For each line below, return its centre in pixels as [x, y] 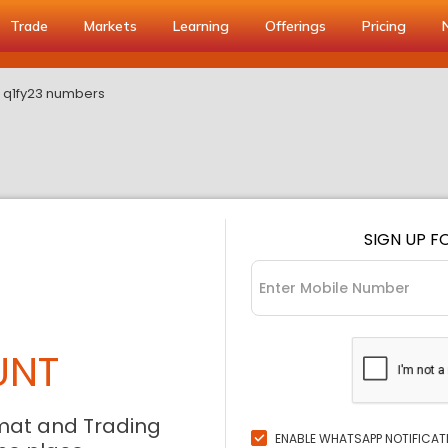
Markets [110, 26]
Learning [201, 26]
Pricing [384, 26]
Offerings [295, 26]
